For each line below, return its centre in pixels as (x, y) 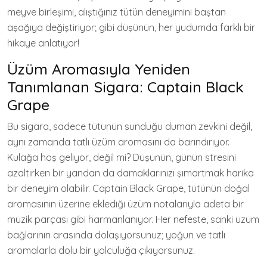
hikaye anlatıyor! (43, 43)
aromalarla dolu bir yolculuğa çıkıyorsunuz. (101, 250)
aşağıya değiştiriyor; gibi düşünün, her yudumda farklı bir (131, 27)
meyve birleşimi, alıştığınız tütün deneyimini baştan (117, 12)
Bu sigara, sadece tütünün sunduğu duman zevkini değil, (130, 126)
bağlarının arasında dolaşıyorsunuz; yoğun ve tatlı (116, 235)
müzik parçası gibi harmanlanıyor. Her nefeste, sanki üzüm (133, 219)
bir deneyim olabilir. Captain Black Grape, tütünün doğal (128, 188)
